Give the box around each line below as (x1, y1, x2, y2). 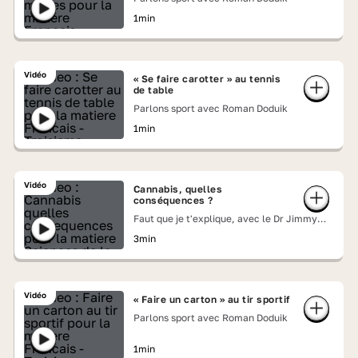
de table (133, 84, 174, 96)
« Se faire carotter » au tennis (133, 73, 281, 85)
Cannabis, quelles (133, 183, 223, 195)
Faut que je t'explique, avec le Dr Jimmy (133, 213, 317, 225)
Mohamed (133, 225, 178, 237)
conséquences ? (133, 194, 213, 206)
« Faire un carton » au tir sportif (133, 293, 290, 305)
